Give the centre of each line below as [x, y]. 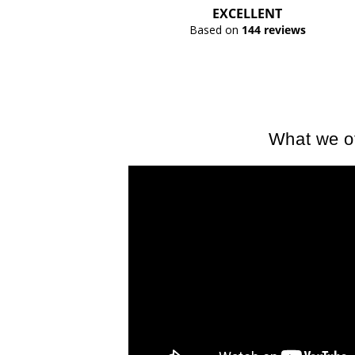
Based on [215, 30]
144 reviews [273, 30]
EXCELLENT [247, 14]
